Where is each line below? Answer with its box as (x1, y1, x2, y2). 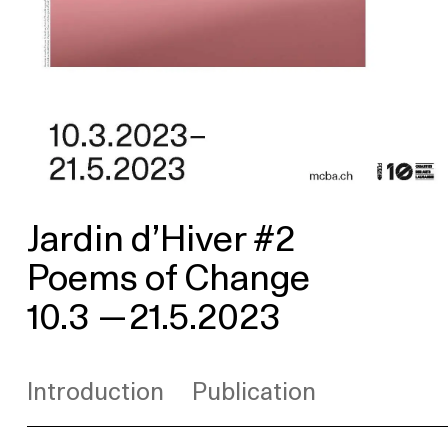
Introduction (26, 380, 164, 405)
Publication (191, 380, 316, 405)
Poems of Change (26, 260, 310, 297)
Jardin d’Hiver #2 (26, 221, 295, 258)
